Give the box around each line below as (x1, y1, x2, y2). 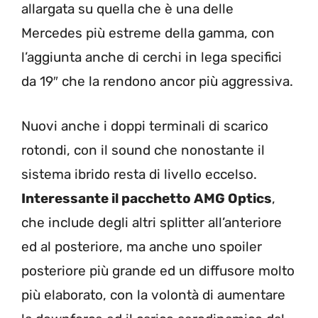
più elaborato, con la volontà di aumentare (21, 286, 285, 303)
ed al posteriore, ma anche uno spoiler (21, 238, 262, 255)
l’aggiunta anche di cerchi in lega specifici (21, 49, 282, 66)
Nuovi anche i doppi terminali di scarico (21, 117, 268, 134)
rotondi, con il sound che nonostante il (21, 141, 265, 158)
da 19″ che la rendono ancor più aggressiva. (21, 73, 293, 90)
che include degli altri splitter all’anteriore (21, 214, 282, 231)
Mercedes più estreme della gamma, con (21, 25, 275, 42)
